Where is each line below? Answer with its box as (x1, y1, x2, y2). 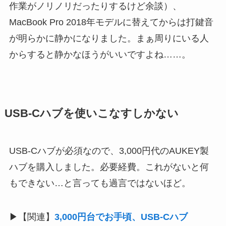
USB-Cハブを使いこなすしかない (4, 107, 179, 120)
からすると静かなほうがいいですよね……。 (9, 49, 191, 60)
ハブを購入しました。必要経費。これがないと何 (9, 161, 209, 172)
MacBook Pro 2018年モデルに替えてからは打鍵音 (9, 17, 213, 27)
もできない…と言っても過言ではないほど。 (9, 178, 191, 188)
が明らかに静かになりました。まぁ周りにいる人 (9, 33, 209, 43)
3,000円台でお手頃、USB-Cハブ (54, 212, 188, 222)
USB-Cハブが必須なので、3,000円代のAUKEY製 (9, 145, 209, 156)
